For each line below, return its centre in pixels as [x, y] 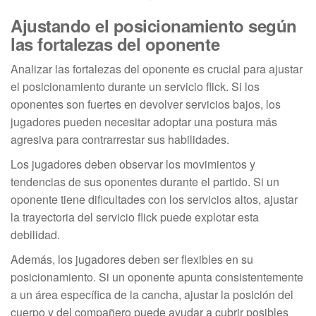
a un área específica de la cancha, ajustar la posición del [152, 295]
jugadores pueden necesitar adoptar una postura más [144, 122]
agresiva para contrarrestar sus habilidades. [120, 140]
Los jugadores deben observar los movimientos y [133, 164]
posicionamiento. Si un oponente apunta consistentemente [157, 277]
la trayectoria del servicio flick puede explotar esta [135, 217]
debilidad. [35, 235]
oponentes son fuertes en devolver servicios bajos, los [146, 104]
